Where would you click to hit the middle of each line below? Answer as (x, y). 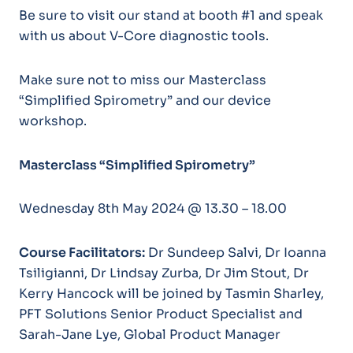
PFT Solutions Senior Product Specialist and (160, 314)
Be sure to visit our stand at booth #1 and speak (171, 15)
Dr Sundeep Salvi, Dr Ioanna (235, 253)
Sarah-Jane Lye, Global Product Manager (149, 335)
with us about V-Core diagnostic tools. (143, 35)
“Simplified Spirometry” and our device (145, 100)
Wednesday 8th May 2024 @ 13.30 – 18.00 (152, 209)
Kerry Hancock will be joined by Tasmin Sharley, (171, 294)
